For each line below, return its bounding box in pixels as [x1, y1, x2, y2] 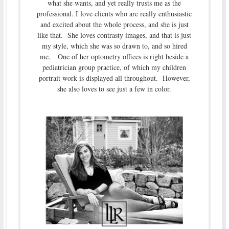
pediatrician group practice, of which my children [42, 62, 187, 72]
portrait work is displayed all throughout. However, [38, 73, 190, 83]
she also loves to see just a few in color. [57, 83, 172, 94]
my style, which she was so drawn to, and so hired [41, 40, 187, 51]
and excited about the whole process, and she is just [40, 19, 189, 29]
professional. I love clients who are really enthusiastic [37, 8, 192, 18]
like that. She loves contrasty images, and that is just [37, 30, 192, 40]
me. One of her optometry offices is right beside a [40, 51, 189, 61]
